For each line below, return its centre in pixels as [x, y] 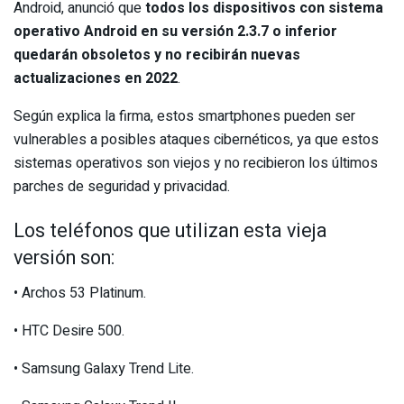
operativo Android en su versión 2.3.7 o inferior [175, 31]
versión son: [64, 258]
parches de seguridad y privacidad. [124, 186]
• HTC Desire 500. [69, 331]
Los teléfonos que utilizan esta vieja [170, 231]
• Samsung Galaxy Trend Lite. [104, 368]
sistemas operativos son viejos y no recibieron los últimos [196, 163]
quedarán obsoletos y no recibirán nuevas [157, 55]
